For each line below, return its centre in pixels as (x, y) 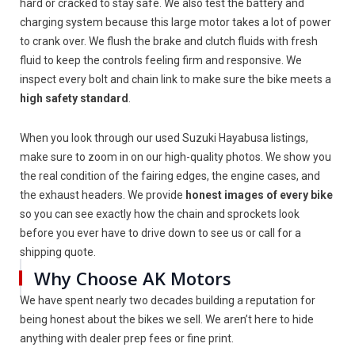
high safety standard (74, 98)
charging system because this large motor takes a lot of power (176, 22)
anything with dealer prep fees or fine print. (127, 338)
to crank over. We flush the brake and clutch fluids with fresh (169, 41)
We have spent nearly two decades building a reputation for (168, 300)
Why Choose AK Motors (133, 278)
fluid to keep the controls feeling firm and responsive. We (161, 60)
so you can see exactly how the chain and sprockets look (160, 214)
